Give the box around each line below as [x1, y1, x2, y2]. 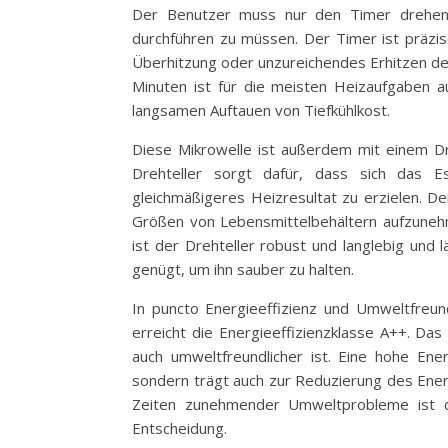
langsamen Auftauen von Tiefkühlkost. [132, 99, 390, 120]
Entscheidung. [132, 417, 227, 438]
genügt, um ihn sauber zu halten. [132, 258, 354, 279]
